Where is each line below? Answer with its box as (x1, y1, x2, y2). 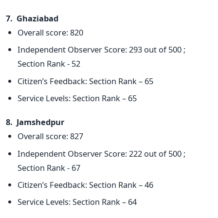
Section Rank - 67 (18, 162, 80, 173)
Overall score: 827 (18, 130, 83, 142)
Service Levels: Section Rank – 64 (18, 196, 137, 208)
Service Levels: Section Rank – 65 (18, 92, 137, 104)
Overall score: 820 (18, 27, 83, 38)
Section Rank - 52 (18, 58, 80, 70)
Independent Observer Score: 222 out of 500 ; (18, 147, 185, 159)
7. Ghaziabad (6, 13, 58, 24)
